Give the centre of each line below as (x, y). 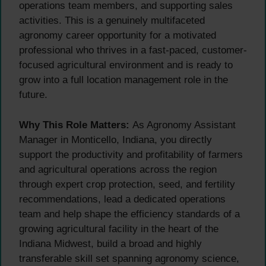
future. (33, 95)
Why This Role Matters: (74, 125)
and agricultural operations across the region (118, 169)
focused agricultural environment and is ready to (126, 65)
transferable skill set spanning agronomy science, (129, 258)
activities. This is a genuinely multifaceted (112, 21)
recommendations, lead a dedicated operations (122, 199)
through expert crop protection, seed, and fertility (127, 184)
